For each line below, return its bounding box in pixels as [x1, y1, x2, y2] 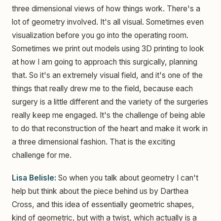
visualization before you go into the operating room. [12, 31, 188, 40]
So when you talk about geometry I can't [56, 173, 198, 183]
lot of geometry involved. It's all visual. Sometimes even [12, 17, 204, 27]
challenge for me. [12, 150, 72, 160]
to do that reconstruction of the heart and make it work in [12, 124, 208, 134]
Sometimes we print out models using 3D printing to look [12, 44, 204, 54]
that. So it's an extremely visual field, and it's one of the [12, 71, 203, 80]
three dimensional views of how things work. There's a [12, 4, 200, 14]
